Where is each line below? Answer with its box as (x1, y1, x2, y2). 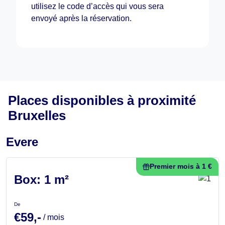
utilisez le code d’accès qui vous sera (31, 2, 164, 11)
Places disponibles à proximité (8, 93, 196, 107)
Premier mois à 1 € (150, 162, 212, 170)
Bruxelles (8, 108, 66, 123)
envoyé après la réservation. (31, 14, 132, 23)
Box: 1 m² (14, 172, 69, 186)
